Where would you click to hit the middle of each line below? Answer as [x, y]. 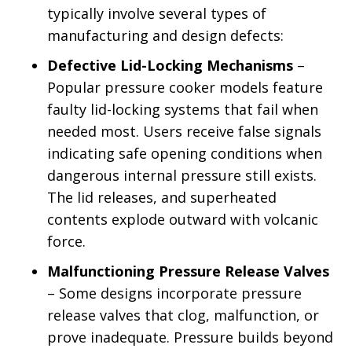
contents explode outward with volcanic [183, 219]
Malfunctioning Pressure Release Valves [188, 271]
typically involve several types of [157, 13]
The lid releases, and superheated [162, 197]
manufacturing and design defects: [165, 35]
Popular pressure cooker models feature [185, 87]
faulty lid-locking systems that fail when [183, 109]
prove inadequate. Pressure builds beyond [190, 337]
